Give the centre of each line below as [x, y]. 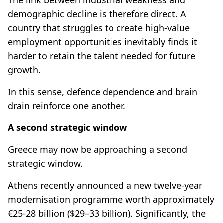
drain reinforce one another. [67, 105]
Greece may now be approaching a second [98, 149]
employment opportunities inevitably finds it [103, 42]
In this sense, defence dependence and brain [103, 91]
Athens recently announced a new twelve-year [105, 185]
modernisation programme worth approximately [111, 199]
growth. [24, 69]
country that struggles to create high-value [99, 28]
